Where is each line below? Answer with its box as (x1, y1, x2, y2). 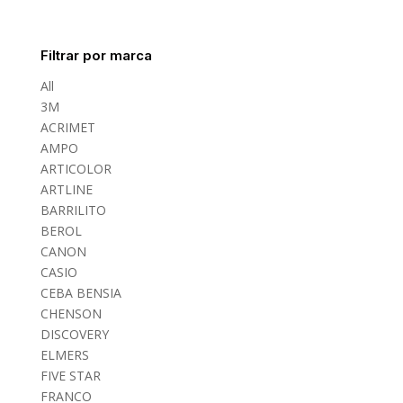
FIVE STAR (40, 366, 101, 384)
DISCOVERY (40, 325, 109, 343)
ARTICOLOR (40, 159, 112, 177)
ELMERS (40, 345, 89, 363)
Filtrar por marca (40, 47, 152, 64)
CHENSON (40, 304, 102, 322)
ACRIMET (40, 118, 95, 136)
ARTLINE (40, 180, 93, 198)
